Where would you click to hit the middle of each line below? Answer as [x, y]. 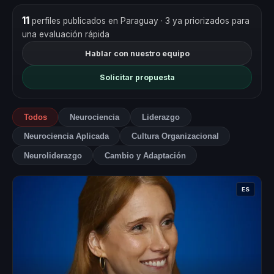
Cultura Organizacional [175, 136]
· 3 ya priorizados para [205, 21]
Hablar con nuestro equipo [137, 53]
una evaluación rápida [65, 35]
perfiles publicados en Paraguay [95, 21]
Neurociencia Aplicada [66, 136]
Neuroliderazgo [53, 155]
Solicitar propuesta [137, 78]
